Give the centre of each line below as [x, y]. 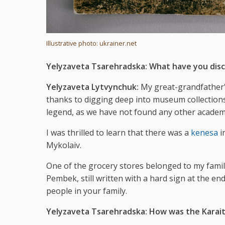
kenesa [204, 132]
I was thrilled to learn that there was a [119, 132]
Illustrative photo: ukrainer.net [91, 43]
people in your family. [87, 191]
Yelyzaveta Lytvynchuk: [92, 87]
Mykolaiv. [64, 145]
